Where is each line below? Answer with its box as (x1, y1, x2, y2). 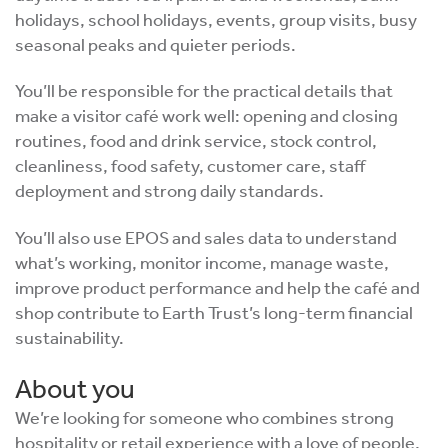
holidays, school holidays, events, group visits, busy (15, 7, 417, 30)
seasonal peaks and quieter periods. (15, 32, 296, 55)
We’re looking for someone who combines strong (15, 405, 394, 428)
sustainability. (15, 325, 124, 348)
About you (15, 371, 135, 404)
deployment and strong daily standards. (15, 179, 324, 202)
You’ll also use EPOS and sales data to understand (15, 225, 397, 248)
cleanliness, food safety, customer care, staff (15, 154, 365, 177)
